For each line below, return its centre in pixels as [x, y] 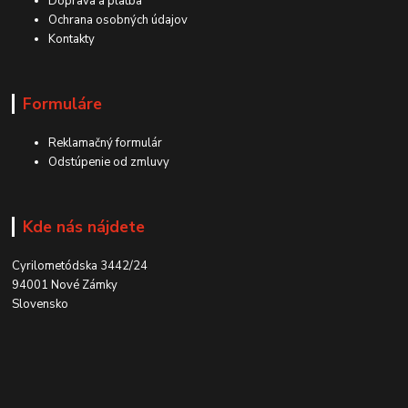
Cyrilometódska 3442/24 [80, 265]
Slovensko [41, 304]
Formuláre [62, 104]
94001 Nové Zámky [65, 285]
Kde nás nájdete [83, 227]
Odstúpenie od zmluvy [109, 163]
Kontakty [72, 40]
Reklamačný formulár [106, 143]
